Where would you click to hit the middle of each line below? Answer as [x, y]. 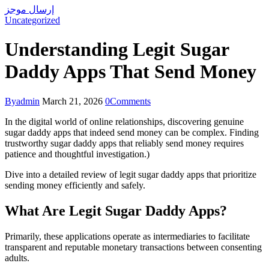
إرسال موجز [29, 9]
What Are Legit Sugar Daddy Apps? [116, 210]
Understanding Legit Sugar [117, 50]
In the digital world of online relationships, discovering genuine [124, 121]
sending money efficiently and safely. [75, 185]
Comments [130, 101]
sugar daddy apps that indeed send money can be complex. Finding [132, 132]
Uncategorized [32, 20]
